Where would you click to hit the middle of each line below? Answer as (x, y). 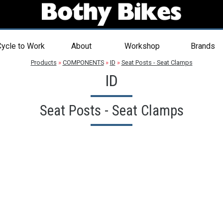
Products (44, 62)
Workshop (142, 46)
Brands (203, 46)
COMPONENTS (83, 62)
